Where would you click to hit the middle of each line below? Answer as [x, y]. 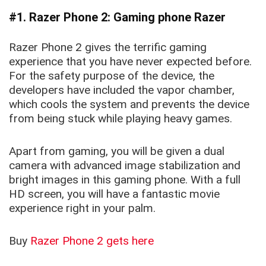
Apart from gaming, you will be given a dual [117, 151]
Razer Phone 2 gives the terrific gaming [108, 47]
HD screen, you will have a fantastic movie [114, 194]
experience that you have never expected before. [130, 62]
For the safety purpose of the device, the [112, 76]
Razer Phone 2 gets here [92, 241]
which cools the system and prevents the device [129, 104]
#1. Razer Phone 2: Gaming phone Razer [117, 18]
